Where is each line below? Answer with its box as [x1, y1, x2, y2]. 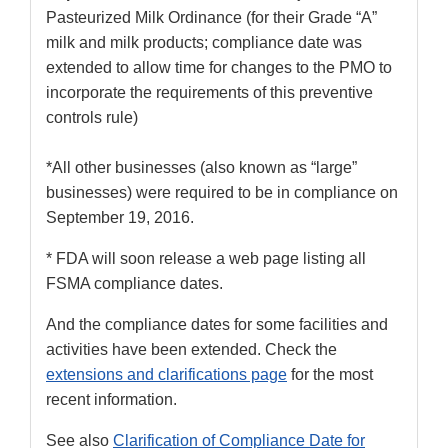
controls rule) [46, 109, 138, 127]
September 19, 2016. [46, 209, 194, 227]
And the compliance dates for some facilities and [46, 316, 388, 334]
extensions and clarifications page [46, 366, 287, 384]
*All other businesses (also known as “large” [46, 159, 357, 177]
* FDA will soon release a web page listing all [46, 250, 366, 268]
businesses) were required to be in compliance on [46, 184, 398, 202]
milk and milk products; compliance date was [46, 34, 362, 52]
